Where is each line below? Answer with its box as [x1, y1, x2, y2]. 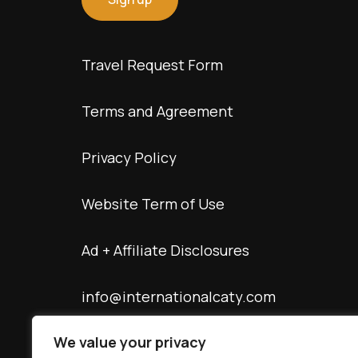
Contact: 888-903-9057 [82, 333, 239, 353]
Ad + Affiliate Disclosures [82, 241, 249, 261]
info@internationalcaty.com [82, 287, 276, 307]
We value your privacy [54, 332, 206, 352]
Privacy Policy [82, 148, 177, 168]
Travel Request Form [82, 55, 223, 75]
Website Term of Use [82, 194, 225, 214]
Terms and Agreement [82, 101, 233, 121]
